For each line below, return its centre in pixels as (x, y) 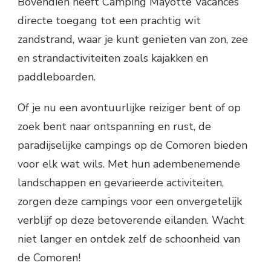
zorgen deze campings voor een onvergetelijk (130, 201)
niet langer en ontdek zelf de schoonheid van (129, 239)
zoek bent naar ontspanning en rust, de (114, 126)
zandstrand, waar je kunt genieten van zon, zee (133, 39)
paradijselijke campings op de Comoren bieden (132, 145)
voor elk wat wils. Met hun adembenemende (129, 164)
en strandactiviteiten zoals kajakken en (113, 58)
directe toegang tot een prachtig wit (109, 20)
